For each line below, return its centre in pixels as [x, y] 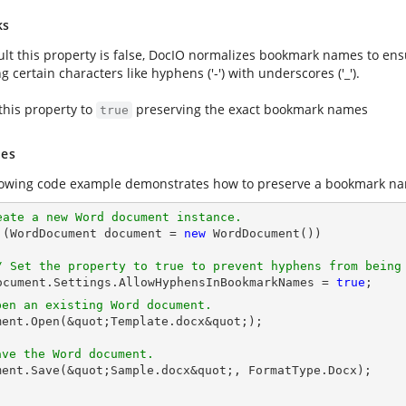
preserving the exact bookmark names [250, 109]
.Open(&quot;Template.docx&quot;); [143, 321]
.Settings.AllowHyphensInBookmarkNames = [191, 282]
